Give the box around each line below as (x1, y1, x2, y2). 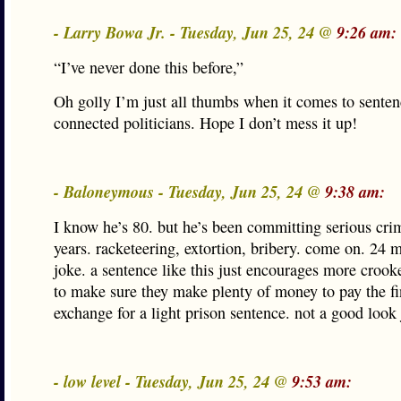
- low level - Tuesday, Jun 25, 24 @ (54, 370, 292, 393)
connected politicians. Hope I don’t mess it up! (54, 112, 357, 133)
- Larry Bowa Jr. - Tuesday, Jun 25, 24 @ (54, 21, 337, 44)
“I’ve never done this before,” (54, 56, 243, 78)
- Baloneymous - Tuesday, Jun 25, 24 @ (54, 180, 325, 203)
